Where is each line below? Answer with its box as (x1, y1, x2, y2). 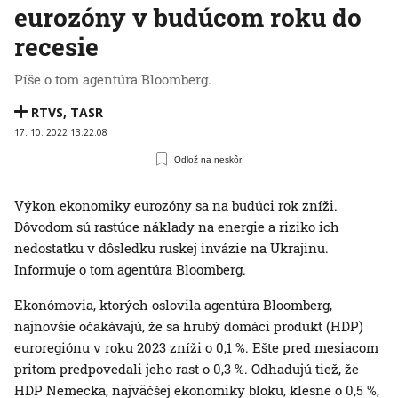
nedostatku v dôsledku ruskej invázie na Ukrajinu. (14, 239, 329, 258)
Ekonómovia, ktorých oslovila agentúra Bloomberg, (14, 296, 332, 314)
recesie (14, 30, 99, 64)
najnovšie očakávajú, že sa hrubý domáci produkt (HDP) (14, 317, 363, 336)
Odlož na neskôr (174, 154, 243, 164)
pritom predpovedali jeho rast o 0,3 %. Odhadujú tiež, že (14, 360, 359, 378)
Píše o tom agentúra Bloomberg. (14, 70, 211, 89)
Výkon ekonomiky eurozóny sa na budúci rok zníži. (14, 196, 338, 215)
